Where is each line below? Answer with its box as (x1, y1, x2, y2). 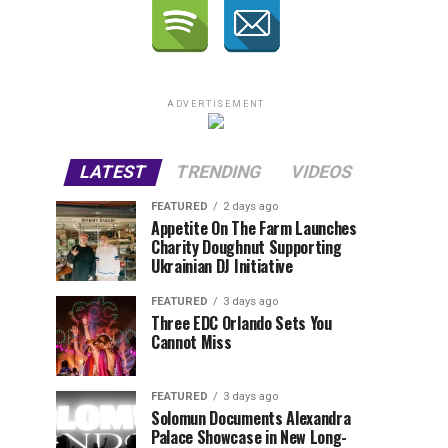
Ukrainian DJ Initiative (151, 254, 293, 278)
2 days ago (223, 200, 278, 213)
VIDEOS (288, 162, 355, 182)
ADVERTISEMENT (166, 99, 266, 109)
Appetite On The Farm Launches (151, 216, 357, 240)
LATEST (77, 162, 149, 182)
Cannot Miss (151, 330, 232, 354)
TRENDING (173, 162, 264, 182)
